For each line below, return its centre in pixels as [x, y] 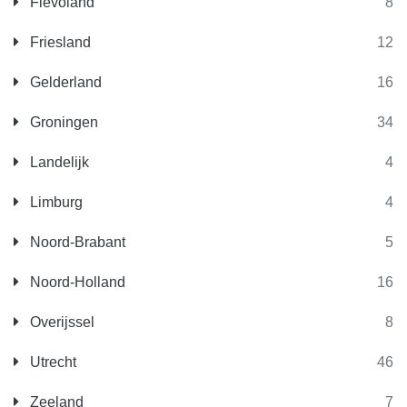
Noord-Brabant [76, 242]
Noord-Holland [76, 282]
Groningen [62, 122]
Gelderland [64, 82]
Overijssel [60, 322]
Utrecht [51, 362]
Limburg [55, 202]
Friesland [59, 42]
